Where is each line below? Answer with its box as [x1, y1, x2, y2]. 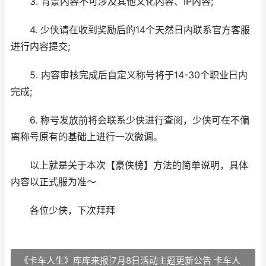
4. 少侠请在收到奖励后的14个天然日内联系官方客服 [11, 24, 250, 36]
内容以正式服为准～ [11, 176, 96, 188]
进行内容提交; [11, 41, 70, 52]
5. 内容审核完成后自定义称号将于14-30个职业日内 [11, 69, 248, 81]
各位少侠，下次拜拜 [11, 205, 115, 216]
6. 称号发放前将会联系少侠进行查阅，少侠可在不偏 [11, 115, 249, 126]
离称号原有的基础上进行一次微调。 [11, 131, 163, 142]
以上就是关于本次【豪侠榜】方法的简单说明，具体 [11, 160, 248, 171]
